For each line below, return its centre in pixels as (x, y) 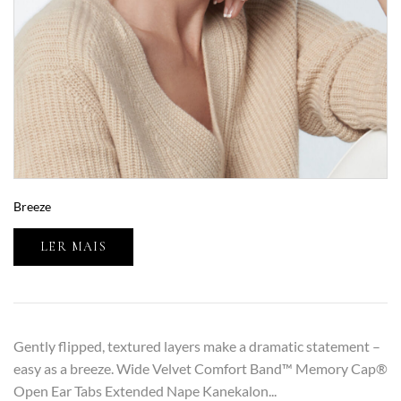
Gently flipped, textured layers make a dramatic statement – (197, 346)
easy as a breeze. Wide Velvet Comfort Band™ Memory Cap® (200, 369)
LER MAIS (74, 247)
